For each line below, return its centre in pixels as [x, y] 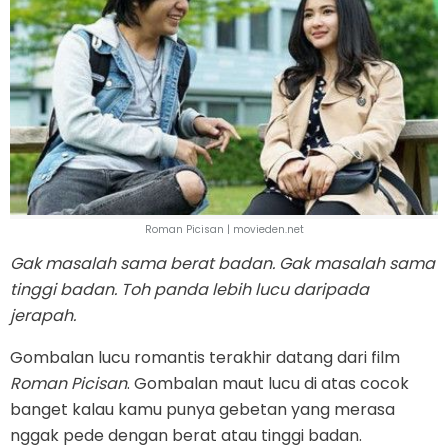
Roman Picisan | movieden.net [224, 230]
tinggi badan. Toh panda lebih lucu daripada [189, 290]
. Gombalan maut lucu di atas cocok [268, 384]
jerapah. [43, 316]
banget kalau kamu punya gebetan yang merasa [202, 410]
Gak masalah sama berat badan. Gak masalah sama [222, 264]
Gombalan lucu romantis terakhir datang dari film [205, 358]
